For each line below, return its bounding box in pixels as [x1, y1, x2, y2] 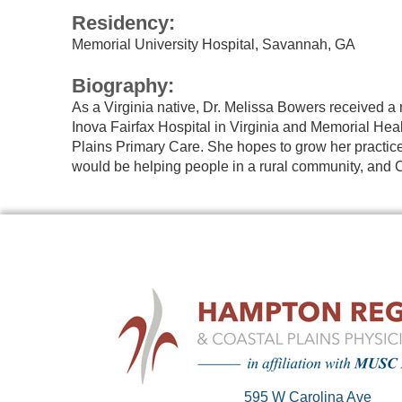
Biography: [71, 74, 174, 97]
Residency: [71, 11, 175, 34]
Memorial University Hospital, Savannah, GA [71, 36, 355, 52]
